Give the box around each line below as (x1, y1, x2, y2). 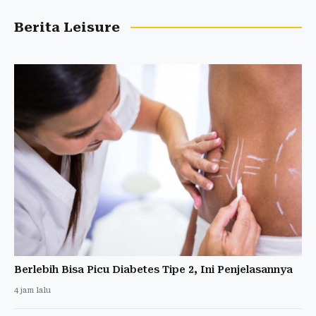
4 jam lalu (14, 285, 51, 295)
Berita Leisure (14, 19, 120, 35)
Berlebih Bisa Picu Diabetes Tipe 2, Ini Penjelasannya (14, 263, 293, 275)
